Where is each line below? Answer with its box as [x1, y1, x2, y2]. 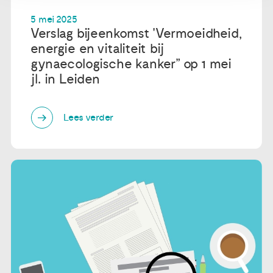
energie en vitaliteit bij [30, 40, 164, 57]
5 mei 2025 [30, 13, 77, 26]
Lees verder [63, 112, 114, 124]
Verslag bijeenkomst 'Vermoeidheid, [30, 25, 242, 41]
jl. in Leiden [30, 71, 100, 87]
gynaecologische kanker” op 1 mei [30, 55, 232, 72]
